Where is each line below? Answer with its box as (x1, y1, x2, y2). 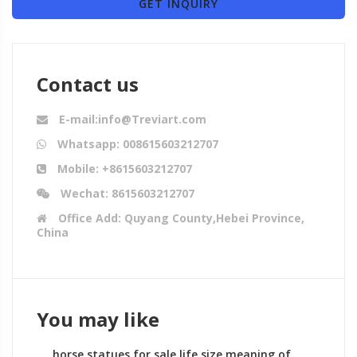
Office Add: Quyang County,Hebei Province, (55, 210, 304, 226)
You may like (37, 305, 159, 332)
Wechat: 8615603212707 (57, 185, 194, 201)
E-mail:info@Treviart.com (56, 111, 206, 127)
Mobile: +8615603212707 (54, 160, 192, 176)
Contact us (37, 70, 139, 97)
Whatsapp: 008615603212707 (54, 135, 218, 151)
